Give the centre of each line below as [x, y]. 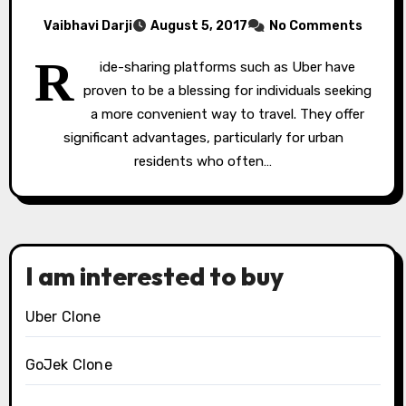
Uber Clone [63, 317]
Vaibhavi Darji [88, 25]
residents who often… [203, 161]
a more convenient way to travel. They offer [227, 114]
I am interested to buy [154, 276]
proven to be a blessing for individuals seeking [227, 91]
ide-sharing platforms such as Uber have [227, 67]
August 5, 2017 [199, 26]
